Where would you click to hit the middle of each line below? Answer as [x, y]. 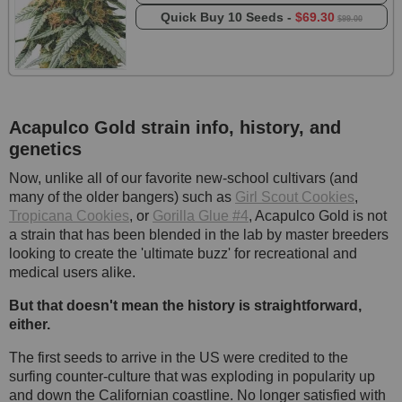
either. [30, 325]
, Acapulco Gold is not [318, 216]
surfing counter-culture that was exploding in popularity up [192, 377]
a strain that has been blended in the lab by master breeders [199, 235]
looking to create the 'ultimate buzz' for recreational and [183, 254]
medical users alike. [72, 273]
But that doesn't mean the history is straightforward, [185, 306]
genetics [45, 149]
